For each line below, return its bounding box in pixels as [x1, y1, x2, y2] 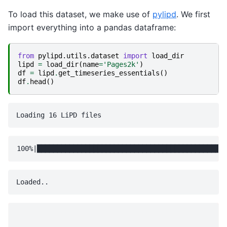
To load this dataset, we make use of [8, 9, 153, 19]
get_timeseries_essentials [58, 69, 160, 78]
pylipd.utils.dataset [38, 52, 119, 60]
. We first [176, 9, 210, 19]
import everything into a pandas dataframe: [8, 22, 176, 32]
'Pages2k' [103, 60, 139, 69]
